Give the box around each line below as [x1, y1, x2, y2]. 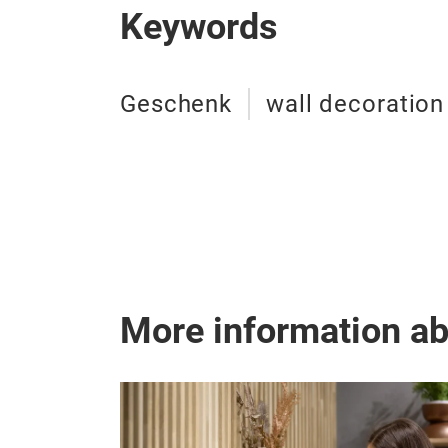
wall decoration [266, 89, 445, 118]
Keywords [120, 5, 278, 48]
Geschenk [120, 89, 233, 118]
